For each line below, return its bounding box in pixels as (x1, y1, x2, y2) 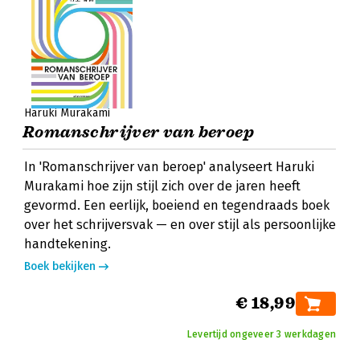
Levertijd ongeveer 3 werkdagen (186, 329, 336, 340)
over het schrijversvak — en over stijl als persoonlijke (24, 217, 336, 232)
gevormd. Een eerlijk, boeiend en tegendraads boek (24, 198, 329, 213)
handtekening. (24, 236, 111, 252)
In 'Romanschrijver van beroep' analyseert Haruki (24, 159, 314, 174)
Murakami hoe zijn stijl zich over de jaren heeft (24, 178, 301, 194)
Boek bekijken (24, 260, 96, 273)
